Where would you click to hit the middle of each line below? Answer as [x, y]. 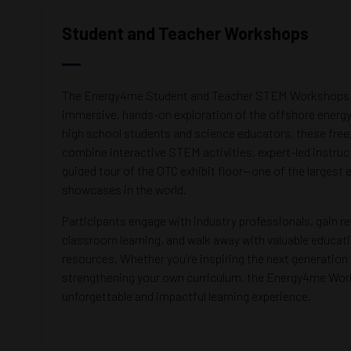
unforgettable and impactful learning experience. [186, 296]
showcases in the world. [124, 189]
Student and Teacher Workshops [185, 33]
